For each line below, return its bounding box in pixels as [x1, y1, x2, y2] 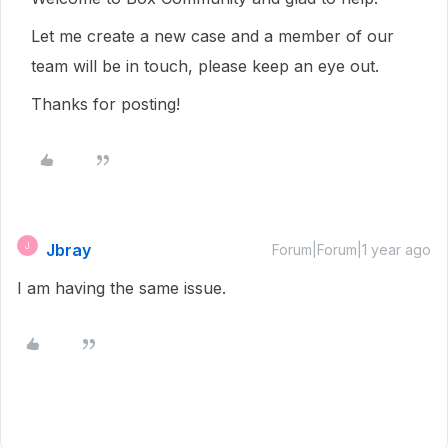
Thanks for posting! [31, 94, 180, 114]
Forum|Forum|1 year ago [272, 241, 431, 258]
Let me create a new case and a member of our [31, 26, 394, 46]
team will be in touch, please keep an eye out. [31, 56, 379, 76]
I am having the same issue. [17, 278, 226, 298]
